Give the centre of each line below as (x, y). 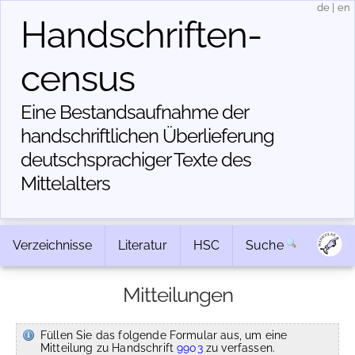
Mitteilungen (177, 295)
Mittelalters (65, 183)
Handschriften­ (141, 35)
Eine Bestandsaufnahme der (134, 112)
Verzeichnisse (52, 245)
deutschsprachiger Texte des (136, 160)
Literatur (143, 245)
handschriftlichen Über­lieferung (147, 136)
